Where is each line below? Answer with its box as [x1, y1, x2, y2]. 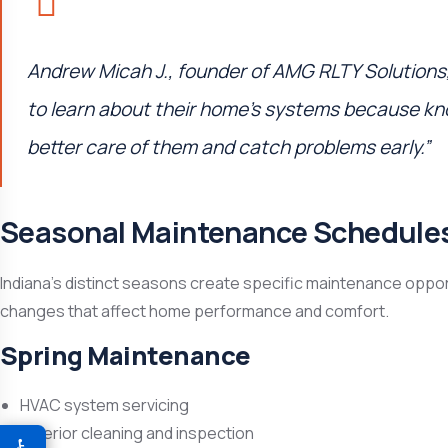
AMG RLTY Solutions [272, 58, 446, 84]
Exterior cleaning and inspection [20, 422, 254, 444]
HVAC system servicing [20, 394, 189, 416]
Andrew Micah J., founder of [27, 58, 272, 84]
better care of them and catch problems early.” [27, 134, 430, 160]
